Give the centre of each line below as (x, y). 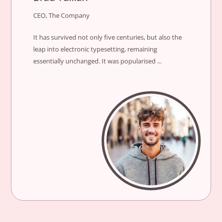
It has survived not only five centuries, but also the (108, 37)
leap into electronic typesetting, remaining (95, 49)
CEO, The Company (62, 15)
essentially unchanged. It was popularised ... (98, 61)
